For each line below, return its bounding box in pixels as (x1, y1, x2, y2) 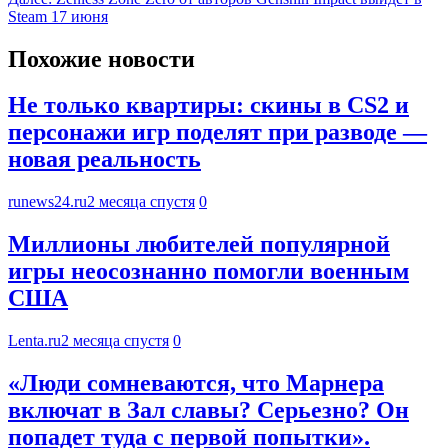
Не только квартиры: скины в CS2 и (8, 92, 409, 119)
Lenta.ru (8, 332, 61, 350)
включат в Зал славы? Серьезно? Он (8, 397, 409, 424)
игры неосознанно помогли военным (8, 258, 409, 285)
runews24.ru (8, 193, 87, 211)
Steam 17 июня (8, 7, 108, 25)
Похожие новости (8, 45, 195, 72)
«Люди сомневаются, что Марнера (8, 370, 384, 397)
